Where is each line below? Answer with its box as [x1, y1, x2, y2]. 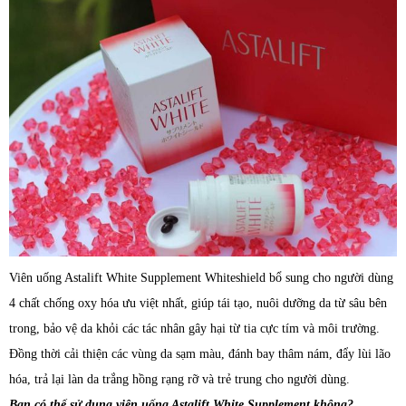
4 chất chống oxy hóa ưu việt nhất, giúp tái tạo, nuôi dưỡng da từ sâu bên [9, 296, 387, 311]
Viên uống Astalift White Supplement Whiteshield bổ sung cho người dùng [9, 271, 393, 285]
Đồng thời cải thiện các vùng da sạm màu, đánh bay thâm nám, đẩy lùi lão [9, 347, 391, 362]
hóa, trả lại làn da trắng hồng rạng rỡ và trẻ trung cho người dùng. [9, 372, 350, 387]
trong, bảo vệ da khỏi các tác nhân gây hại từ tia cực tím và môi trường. [9, 322, 380, 336]
